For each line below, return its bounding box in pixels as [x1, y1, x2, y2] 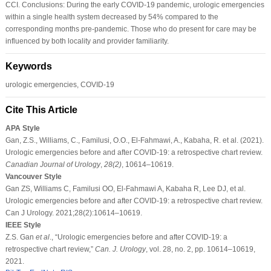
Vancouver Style [5, 172, 62, 181]
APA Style [5, 123, 40, 132]
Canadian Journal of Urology [5, 160, 100, 169]
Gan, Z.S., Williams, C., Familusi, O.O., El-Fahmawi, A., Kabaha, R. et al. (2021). [5, 135, 264, 145]
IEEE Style [5, 220, 41, 229]
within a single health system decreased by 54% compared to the [5, 12, 218, 21]
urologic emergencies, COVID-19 [5, 80, 114, 89]
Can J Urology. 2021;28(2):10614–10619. [5, 208, 142, 217]
